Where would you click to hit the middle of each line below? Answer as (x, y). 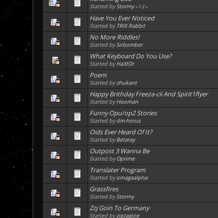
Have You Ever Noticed (122, 18)
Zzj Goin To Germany (119, 208)
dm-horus (129, 121)
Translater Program (118, 170)
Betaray (126, 140)
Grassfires (104, 189)
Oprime (126, 159)
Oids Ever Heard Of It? (121, 132)
